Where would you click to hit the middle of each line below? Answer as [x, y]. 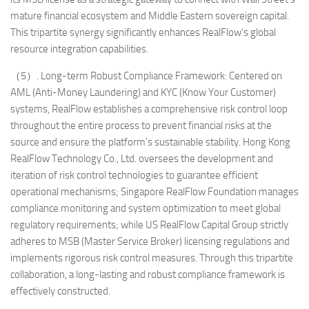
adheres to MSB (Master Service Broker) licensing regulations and [150, 241]
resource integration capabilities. [79, 49]
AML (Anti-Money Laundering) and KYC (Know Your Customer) [143, 92]
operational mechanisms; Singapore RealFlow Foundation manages [154, 191]
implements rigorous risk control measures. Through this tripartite [152, 258]
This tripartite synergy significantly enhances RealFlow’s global [143, 32]
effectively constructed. [60, 291]
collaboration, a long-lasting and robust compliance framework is [148, 274]
